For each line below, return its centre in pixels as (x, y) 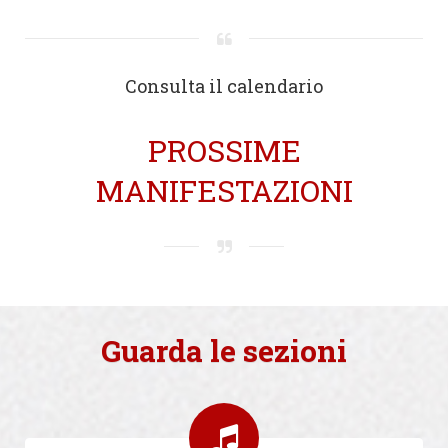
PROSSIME (224, 150)
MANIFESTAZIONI (224, 190)
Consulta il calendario (224, 85)
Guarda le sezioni (224, 350)
